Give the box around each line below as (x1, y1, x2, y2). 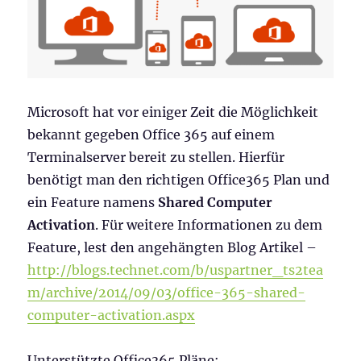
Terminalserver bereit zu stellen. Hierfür (27, 149, 285, 166)
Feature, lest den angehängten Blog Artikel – (27, 239, 317, 256)
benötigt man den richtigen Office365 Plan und (27, 172, 330, 189)
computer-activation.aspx (27, 307, 196, 324)
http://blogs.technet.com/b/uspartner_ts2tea (27, 262, 324, 279)
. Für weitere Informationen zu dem (95, 217, 323, 234)
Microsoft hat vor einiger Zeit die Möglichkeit (27, 104, 319, 121)
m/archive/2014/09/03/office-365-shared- (27, 284, 306, 301)
